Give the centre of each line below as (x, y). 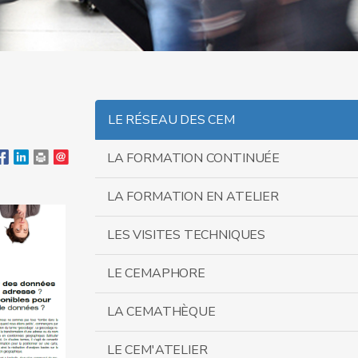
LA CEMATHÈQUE (161, 312)
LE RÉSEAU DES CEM (171, 120)
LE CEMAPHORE (156, 273)
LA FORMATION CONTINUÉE (194, 158)
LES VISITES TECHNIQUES (187, 235)
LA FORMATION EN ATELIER (193, 197)
